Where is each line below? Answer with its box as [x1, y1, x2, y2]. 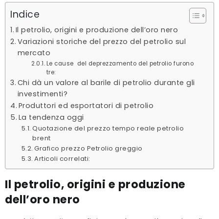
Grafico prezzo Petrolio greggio [34, 143, 143, 153]
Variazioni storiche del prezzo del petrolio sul [17, 36, 186, 46]
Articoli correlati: [34, 153, 90, 163]
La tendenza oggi [18, 112, 84, 122]
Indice [10, 7, 40, 21]
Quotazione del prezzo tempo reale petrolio [32, 123, 184, 133]
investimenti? [17, 88, 68, 99]
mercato [17, 47, 51, 58]
